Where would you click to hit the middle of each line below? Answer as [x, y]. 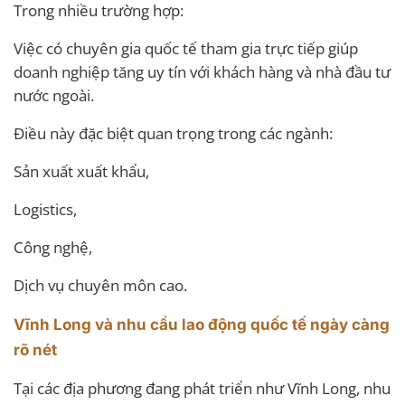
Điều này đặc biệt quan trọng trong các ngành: [173, 133]
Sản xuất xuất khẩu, [81, 171]
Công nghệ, [53, 247]
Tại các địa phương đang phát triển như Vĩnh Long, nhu [202, 388]
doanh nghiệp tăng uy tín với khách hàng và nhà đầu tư [202, 71]
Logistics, [45, 209]
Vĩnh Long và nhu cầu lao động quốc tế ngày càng [202, 324]
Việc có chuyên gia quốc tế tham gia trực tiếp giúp [186, 48]
